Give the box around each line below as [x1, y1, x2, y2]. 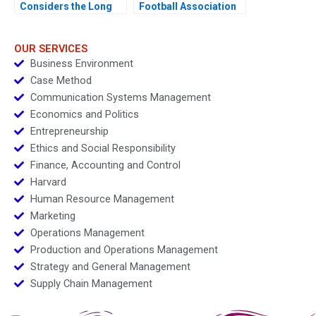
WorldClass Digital [139, 28, 227, 39]
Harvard [30, 175, 66, 188]
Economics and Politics [30, 107, 139, 121]
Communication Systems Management [30, 90, 211, 104]
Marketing [30, 209, 75, 222]
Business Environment [30, 56, 133, 70]
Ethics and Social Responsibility [30, 141, 176, 154]
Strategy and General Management [30, 260, 190, 273]
